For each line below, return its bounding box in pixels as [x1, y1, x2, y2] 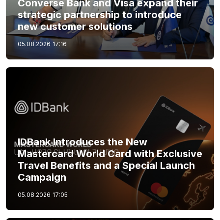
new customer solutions [18, 21, 133, 32]
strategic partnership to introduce [18, 9, 182, 21]
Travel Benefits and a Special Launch [18, 159, 195, 171]
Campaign [18, 171, 66, 183]
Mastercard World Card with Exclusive [18, 147, 202, 160]
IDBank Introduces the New [18, 136, 147, 148]
